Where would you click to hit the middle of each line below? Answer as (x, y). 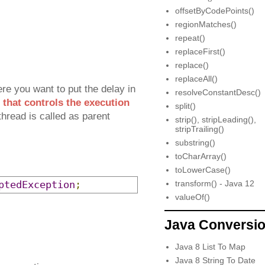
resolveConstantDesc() (218, 93)
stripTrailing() (199, 129)
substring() (195, 143)
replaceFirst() (200, 52)
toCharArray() (201, 156)
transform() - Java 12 (214, 184)
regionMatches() (206, 25)
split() (185, 106)
